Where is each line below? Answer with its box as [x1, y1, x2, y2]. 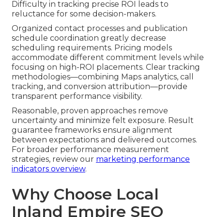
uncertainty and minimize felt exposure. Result [12, 115, 194, 125]
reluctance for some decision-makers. [12, 9, 156, 18]
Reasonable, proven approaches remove [12, 106, 168, 115]
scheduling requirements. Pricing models [12, 43, 172, 52]
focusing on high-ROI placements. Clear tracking [12, 62, 200, 72]
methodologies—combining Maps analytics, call [12, 72, 194, 81]
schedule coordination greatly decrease [12, 33, 166, 43]
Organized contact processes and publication [12, 23, 187, 33]
